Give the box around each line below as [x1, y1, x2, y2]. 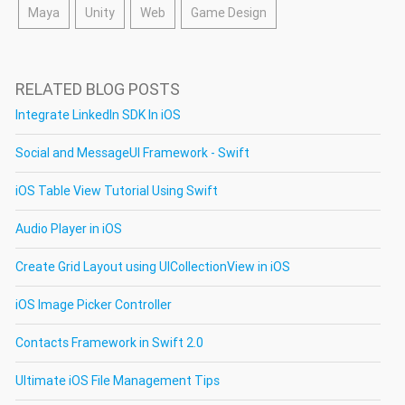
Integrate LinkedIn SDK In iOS [15, 107, 181, 124]
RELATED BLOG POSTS [15, 79, 180, 100]
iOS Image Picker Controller [15, 297, 172, 314]
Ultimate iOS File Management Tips [15, 372, 220, 390]
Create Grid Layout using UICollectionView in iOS [15, 259, 290, 276]
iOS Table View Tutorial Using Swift [15, 183, 218, 200]
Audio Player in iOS [15, 221, 122, 238]
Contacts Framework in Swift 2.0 [15, 334, 203, 352]
